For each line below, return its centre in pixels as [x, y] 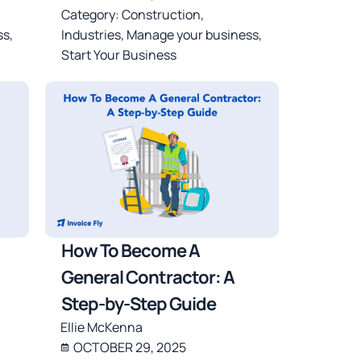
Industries [91, 35]
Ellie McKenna [102, 327]
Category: [92, 15]
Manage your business [193, 35]
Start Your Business [119, 55]
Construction [162, 15]
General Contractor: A [148, 277]
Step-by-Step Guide [139, 303]
